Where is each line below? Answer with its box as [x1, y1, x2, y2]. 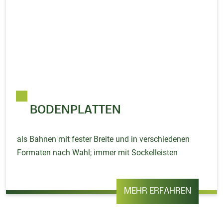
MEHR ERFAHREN [124, 186, 192, 196]
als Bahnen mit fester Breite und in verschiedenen [17, 134, 190, 144]
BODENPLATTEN [30, 104, 121, 116]
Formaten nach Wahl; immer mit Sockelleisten [17, 147, 178, 157]
